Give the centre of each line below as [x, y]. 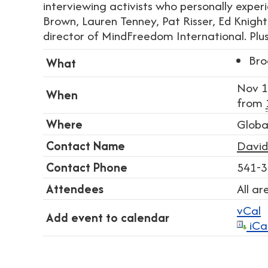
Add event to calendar [108, 217]
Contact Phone [87, 167]
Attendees [75, 189]
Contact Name [86, 146]
